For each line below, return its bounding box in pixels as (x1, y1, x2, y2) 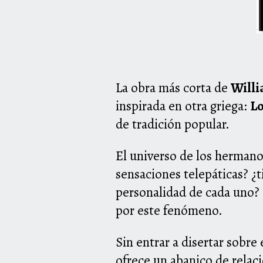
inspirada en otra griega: (116, 97, 250, 116)
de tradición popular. (116, 115, 230, 134)
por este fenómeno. (116, 201, 222, 220)
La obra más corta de (116, 79, 231, 97)
